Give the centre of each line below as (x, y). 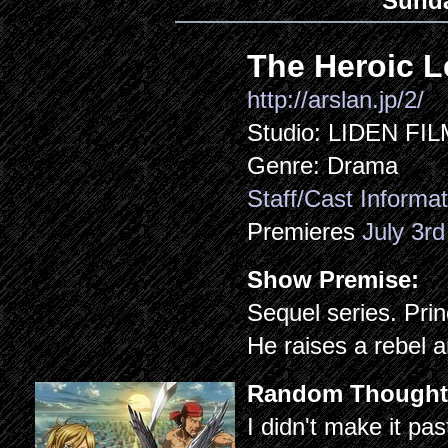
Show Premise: (337, 279)
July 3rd (404, 231)
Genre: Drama (323, 165)
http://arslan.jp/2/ (336, 99)
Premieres (305, 231)
